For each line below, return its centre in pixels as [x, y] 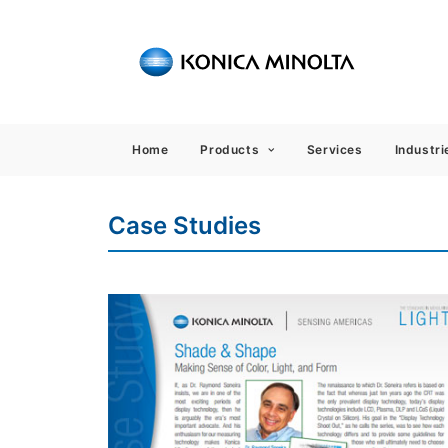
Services [334, 149]
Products [230, 149]
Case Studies [184, 225]
